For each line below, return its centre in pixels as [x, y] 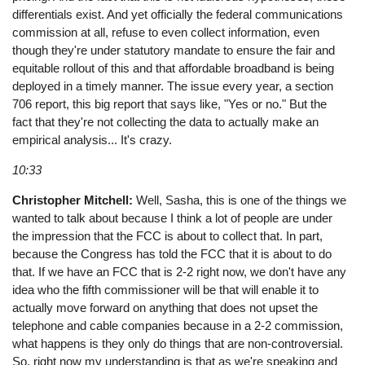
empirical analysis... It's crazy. [92, 139]
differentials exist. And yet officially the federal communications [178, 14]
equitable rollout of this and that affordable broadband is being [174, 68]
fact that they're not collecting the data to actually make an [166, 121]
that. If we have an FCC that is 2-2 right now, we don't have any [180, 272]
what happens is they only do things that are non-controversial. [178, 344]
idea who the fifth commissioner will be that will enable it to [166, 290]
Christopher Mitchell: [73, 200]
